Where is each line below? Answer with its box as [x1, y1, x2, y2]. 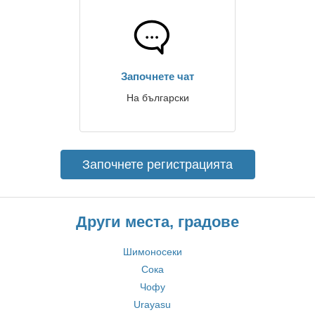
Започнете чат [121, 70, 194, 82]
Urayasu [134, 299, 171, 310]
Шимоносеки [122, 246, 182, 257]
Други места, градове [76, 213, 239, 231]
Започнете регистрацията [82, 157, 233, 172]
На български [126, 92, 189, 103]
